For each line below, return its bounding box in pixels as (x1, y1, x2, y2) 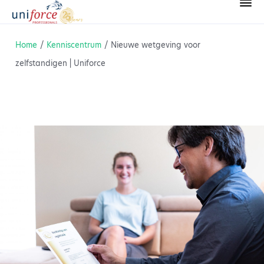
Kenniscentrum (47, 39, 101, 50)
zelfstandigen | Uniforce (15, 58, 105, 68)
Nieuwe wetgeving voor (111, 39, 200, 50)
